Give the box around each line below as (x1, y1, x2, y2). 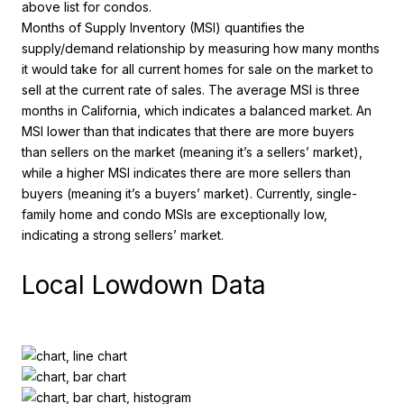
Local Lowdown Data (22, 269, 266, 300)
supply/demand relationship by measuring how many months (22, 41, 380, 57)
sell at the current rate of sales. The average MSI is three (22, 82, 360, 98)
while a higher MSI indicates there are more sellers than (22, 165, 351, 181)
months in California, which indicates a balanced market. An (22, 103, 372, 119)
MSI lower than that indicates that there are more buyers (22, 124, 354, 140)
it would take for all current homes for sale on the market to (22, 61, 373, 78)
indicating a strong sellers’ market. (22, 227, 224, 243)
